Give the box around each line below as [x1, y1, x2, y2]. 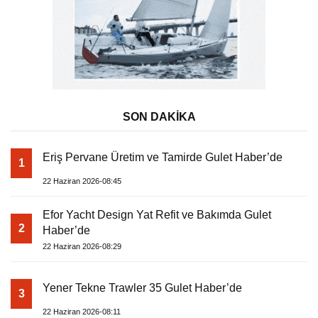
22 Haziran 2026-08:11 [43, 307, 121, 317]
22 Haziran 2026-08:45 [43, 177, 121, 186]
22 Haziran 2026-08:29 [43, 242, 121, 251]
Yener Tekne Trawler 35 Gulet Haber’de [43, 282, 242, 295]
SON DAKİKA [122, 111, 196, 124]
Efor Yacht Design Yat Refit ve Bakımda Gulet [43, 209, 271, 221]
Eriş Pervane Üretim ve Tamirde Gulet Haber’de [43, 151, 283, 164]
